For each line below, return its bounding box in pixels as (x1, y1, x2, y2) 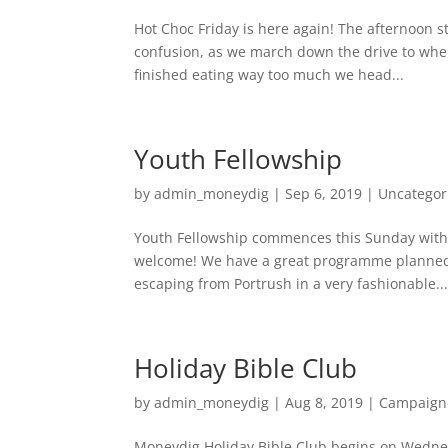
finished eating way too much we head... (134, 65, 405, 84)
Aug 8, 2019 (285, 393, 364, 412)
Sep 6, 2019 (285, 184, 363, 203)
